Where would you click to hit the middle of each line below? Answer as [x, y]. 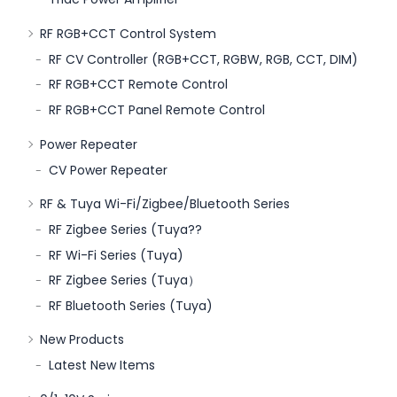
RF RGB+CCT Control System [128, 33]
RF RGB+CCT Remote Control [138, 85]
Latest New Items [102, 366]
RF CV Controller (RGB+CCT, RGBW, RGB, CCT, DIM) [203, 59]
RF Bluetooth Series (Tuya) [131, 305]
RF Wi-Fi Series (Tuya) [116, 255]
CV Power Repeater [108, 170]
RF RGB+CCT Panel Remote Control [157, 110]
